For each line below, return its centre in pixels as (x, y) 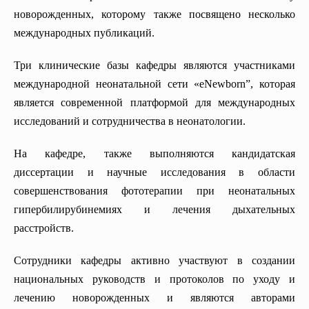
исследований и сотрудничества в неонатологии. (130, 121)
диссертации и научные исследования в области (154, 172)
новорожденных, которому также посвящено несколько (154, 14)
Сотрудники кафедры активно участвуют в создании (154, 261)
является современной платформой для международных (154, 103)
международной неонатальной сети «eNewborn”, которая (154, 84)
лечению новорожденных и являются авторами (154, 298)
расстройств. (44, 228)
